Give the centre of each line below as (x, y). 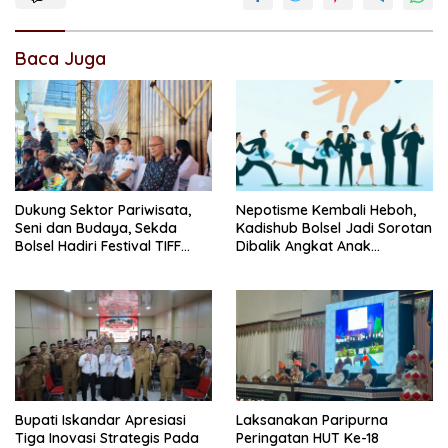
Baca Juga (60, 59)
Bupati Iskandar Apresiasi (100, 419)
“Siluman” (268, 282)
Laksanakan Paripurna (312, 419)
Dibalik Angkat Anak (303, 246)
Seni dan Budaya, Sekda (96, 228)
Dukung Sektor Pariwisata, (103, 210)
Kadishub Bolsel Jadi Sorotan (334, 228)
